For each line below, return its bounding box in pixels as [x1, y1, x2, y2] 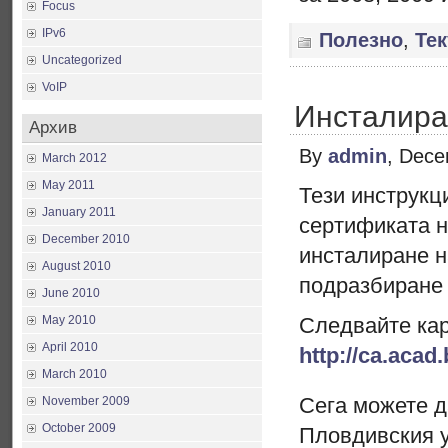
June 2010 [42, 286, 100, 300]
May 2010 [42, 313, 96, 327]
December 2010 [42, 232, 130, 246]
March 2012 [42, 151, 107, 165]
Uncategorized [42, 53, 122, 67]
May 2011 [42, 178, 95, 192]
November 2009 [42, 394, 130, 408]
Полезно [319, 29, 403, 51]
